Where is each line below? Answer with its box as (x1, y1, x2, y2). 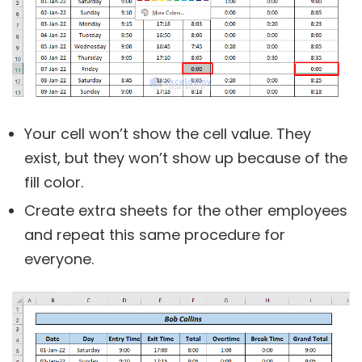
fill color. (24, 172, 83, 193)
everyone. (24, 249, 94, 270)
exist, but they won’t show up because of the (24, 148, 347, 169)
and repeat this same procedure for (24, 225, 285, 246)
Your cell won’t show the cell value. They (24, 124, 311, 145)
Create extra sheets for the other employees (24, 200, 347, 221)
